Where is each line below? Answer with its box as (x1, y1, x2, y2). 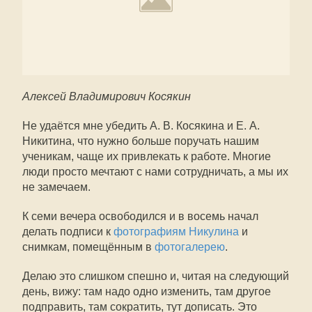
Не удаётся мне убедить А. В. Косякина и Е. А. (22, 120, 260, 132)
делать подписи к (22, 226, 114, 237)
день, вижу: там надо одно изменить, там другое (22, 286, 271, 297)
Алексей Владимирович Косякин (22, 91, 191, 102)
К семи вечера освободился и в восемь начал (22, 210, 258, 222)
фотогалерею (155, 241, 225, 253)
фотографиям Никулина (114, 226, 239, 237)
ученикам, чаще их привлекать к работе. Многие (22, 150, 271, 162)
